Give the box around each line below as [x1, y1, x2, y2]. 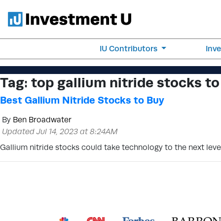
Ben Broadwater [13, 115, 72, 124]
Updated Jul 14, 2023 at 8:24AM [2, 127, 118, 136]
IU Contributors [100, 44, 160, 53]
